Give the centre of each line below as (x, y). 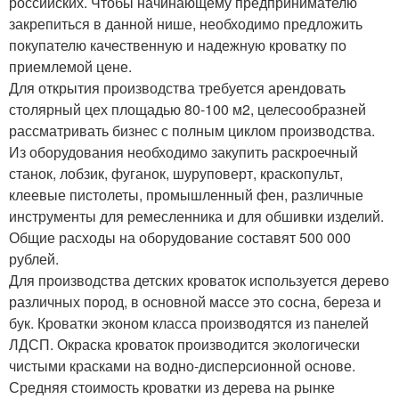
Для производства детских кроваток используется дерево (199, 281)
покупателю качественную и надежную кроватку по (178, 45)
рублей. (34, 259)
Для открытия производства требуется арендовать (177, 88)
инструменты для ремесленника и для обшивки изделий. (196, 216)
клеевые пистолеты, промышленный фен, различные (186, 195)
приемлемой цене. (70, 67)
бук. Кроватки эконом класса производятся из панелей (189, 323)
